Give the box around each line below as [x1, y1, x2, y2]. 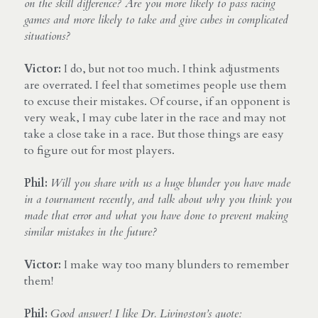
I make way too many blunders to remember [61, 256, 289, 273]
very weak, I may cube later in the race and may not [24, 109, 286, 126]
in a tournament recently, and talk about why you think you [24, 191, 292, 207]
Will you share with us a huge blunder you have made [50, 175, 290, 191]
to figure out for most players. [24, 142, 175, 158]
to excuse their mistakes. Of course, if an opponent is [24, 93, 290, 109]
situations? [24, 28, 70, 44]
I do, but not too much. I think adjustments [61, 60, 280, 77]
